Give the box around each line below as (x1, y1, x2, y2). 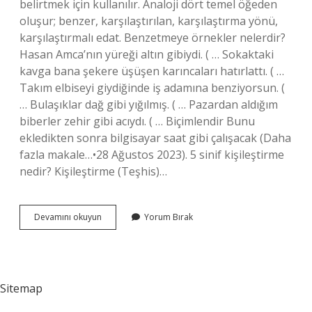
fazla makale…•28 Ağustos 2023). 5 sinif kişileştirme (19, 147, 284, 162)
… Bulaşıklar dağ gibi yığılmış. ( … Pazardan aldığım (19, 97, 278, 112)
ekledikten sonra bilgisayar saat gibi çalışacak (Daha (19, 130, 291, 146)
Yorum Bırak (144, 211, 193, 223)
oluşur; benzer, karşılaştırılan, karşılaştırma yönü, (19, 13, 278, 29)
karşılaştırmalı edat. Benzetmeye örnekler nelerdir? (19, 30, 286, 45)
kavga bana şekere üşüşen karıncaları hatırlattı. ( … (19, 63, 284, 79)
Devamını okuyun (34, 211, 102, 223)
